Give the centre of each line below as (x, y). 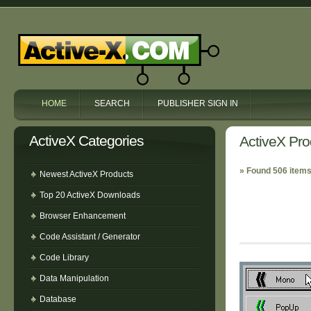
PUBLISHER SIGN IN (198, 103)
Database (58, 299)
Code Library (64, 258)
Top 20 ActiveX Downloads (90, 195)
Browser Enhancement (83, 216)
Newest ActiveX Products (86, 174)
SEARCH (112, 103)
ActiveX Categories (86, 141)
